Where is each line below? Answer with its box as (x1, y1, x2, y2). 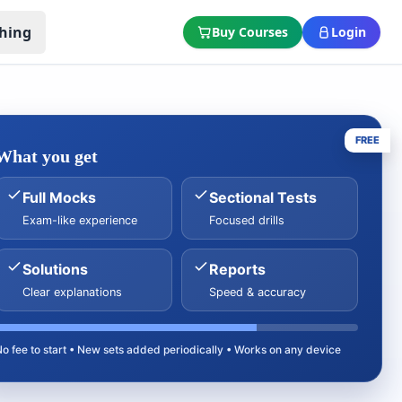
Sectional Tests (208, 188, 317, 206)
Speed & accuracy (208, 285, 306, 299)
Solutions (22, 260, 89, 278)
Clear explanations (22, 285, 123, 299)
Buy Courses (212, 22, 288, 40)
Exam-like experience (22, 214, 138, 227)
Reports (208, 260, 266, 278)
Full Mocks (22, 188, 97, 206)
